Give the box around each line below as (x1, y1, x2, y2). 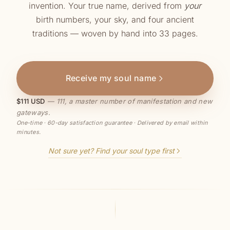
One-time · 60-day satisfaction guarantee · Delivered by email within (16, 119, 208, 126)
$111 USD (16, 97, 45, 105)
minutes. (16, 128, 41, 136)
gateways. (16, 108, 50, 117)
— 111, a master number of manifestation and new (47, 97, 213, 105)
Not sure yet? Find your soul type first (48, 146, 175, 155)
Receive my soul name (65, 73, 157, 83)
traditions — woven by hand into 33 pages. (32, 28, 198, 39)
